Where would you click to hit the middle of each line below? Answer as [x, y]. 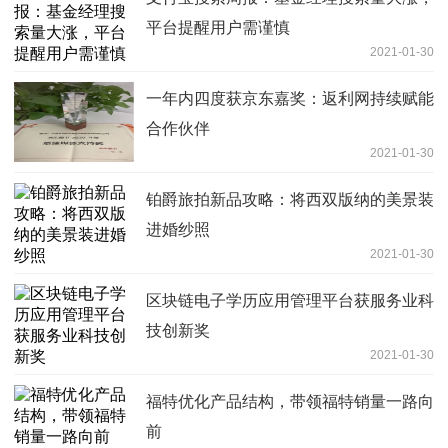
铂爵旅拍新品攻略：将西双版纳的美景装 [290, 200]
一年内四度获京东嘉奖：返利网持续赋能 [290, 99]
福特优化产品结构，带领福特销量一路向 [290, 402]
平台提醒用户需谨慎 [218, 28]
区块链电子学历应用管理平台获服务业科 [290, 301]
